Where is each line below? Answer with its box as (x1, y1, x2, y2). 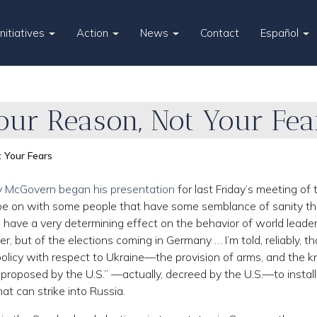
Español (260, 26, 302, 40)
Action (76, 26, 112, 40)
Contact (200, 26, 240, 40)
